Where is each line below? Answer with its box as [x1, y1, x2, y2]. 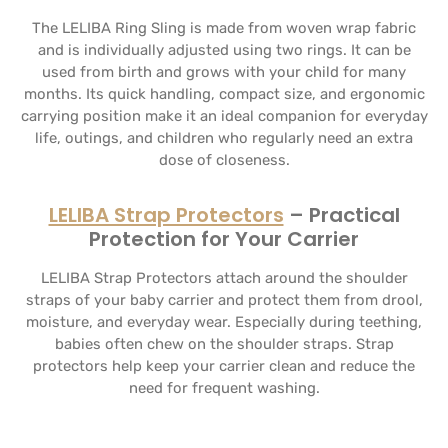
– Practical [283, 201, 400, 229]
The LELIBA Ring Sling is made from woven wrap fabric [32, 19, 416, 37]
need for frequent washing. [128, 379, 320, 397]
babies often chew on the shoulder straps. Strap [54, 335, 394, 353]
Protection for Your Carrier [89, 225, 359, 253]
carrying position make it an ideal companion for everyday [20, 107, 428, 125]
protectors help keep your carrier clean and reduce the [33, 357, 415, 375]
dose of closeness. [158, 151, 290, 169]
